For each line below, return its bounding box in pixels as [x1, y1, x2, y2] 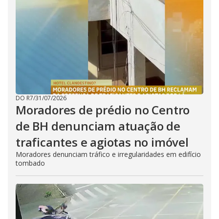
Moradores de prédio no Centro [16, 102, 190, 118]
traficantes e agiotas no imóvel [16, 134, 189, 150]
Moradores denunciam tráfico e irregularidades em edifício [16, 150, 201, 159]
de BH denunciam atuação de [16, 118, 180, 134]
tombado [16, 158, 45, 168]
